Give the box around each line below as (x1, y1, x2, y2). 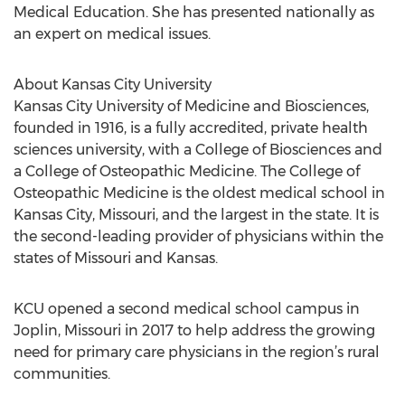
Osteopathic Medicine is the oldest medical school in (14, 184, 385, 202)
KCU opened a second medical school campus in (14, 300, 360, 317)
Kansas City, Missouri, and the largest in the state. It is (14, 206, 379, 223)
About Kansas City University (14, 76, 212, 93)
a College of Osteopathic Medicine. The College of (14, 163, 360, 180)
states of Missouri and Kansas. (14, 250, 218, 267)
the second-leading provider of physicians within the (14, 228, 383, 245)
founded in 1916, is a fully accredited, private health (14, 119, 368, 137)
